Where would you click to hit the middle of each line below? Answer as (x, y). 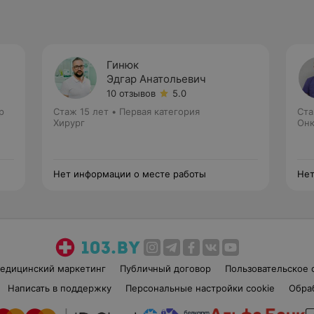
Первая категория (159, 111)
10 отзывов (131, 93)
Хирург (69, 123)
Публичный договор (165, 268)
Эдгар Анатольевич (156, 79)
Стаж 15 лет (81, 111)
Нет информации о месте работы (130, 174)
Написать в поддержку (59, 288)
